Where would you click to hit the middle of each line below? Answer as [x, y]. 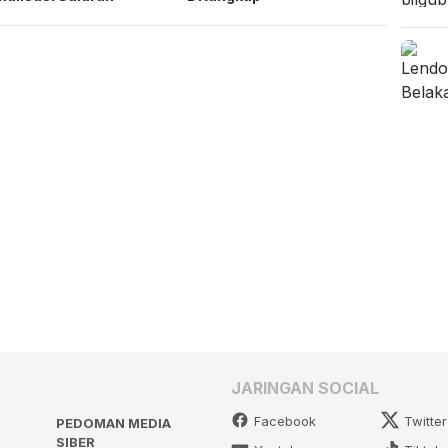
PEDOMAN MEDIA [113, 422]
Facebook [285, 420]
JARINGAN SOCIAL [305, 387]
